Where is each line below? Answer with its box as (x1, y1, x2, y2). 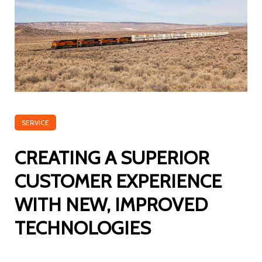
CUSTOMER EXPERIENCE (15, 170, 222, 193)
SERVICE (22, 118, 49, 127)
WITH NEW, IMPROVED (15, 193, 208, 216)
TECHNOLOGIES (15, 216, 151, 240)
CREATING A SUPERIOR (15, 146, 209, 170)
